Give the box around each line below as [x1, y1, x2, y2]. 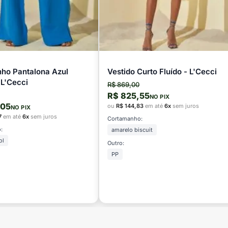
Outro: [107, 139, 124, 147]
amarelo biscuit [111, 126, 153, 134]
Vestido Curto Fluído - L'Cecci [107, 67, 217, 77]
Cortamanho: [107, 115, 142, 123]
